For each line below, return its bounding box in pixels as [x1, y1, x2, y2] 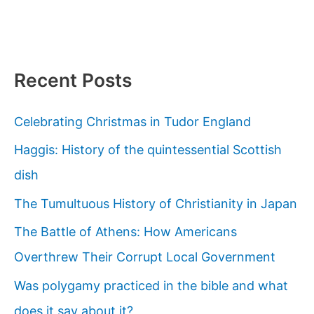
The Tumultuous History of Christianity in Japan [14, 196, 297, 211]
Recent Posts [14, 68, 132, 91]
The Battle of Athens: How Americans [14, 224, 237, 240]
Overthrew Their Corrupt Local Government [14, 250, 275, 265]
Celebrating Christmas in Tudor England [14, 114, 251, 129]
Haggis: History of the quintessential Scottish [14, 142, 282, 158]
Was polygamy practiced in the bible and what [14, 278, 288, 293]
